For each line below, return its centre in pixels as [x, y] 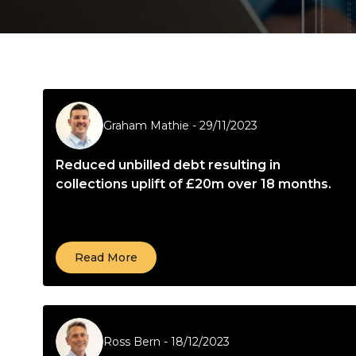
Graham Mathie [146, 126]
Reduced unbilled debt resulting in [168, 165]
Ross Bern [132, 342]
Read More [106, 257]
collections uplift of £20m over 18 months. [193, 184]
